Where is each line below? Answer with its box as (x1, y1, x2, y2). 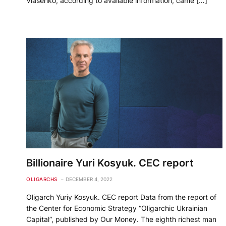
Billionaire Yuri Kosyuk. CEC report (26, 157, 194, 169)
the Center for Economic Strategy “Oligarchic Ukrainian (26, 204, 207, 213)
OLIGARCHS (26, 176, 58, 183)
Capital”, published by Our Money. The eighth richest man (26, 215, 216, 224)
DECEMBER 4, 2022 (65, 176, 112, 183)
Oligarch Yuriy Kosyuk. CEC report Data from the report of (26, 193, 216, 202)
